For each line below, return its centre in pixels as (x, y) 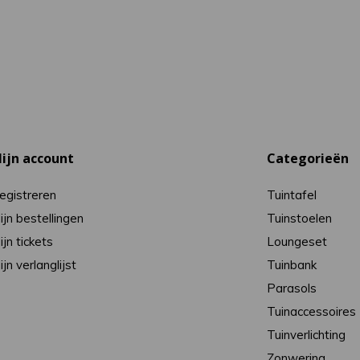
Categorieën (308, 158)
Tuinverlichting (307, 335)
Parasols (292, 288)
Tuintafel (292, 195)
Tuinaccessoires (312, 311)
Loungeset (297, 241)
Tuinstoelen (300, 218)
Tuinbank (292, 265)
